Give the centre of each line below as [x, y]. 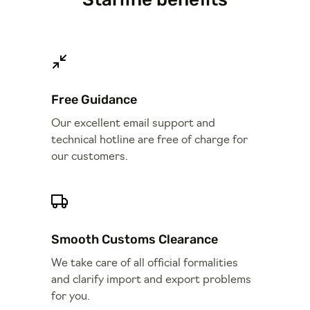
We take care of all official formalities [145, 263]
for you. [71, 297]
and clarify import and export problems [151, 280]
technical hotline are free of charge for [149, 140]
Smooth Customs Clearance [135, 239]
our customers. [90, 157]
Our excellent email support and [133, 124]
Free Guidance [94, 99]
